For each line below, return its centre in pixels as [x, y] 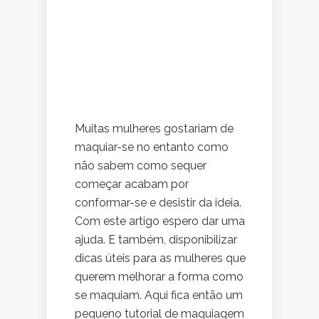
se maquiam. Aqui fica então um [159, 295]
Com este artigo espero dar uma [160, 221]
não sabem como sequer [141, 166]
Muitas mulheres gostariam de [154, 129]
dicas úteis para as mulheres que [160, 258]
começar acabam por [132, 184]
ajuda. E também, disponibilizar [156, 240]
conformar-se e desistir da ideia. [158, 203]
